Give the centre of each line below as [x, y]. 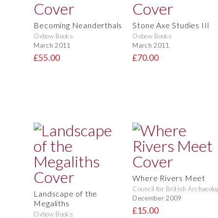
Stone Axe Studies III [171, 25]
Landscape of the [66, 194]
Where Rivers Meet [169, 178]
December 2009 [157, 198]
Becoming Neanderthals [78, 25]
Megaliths [52, 203]
